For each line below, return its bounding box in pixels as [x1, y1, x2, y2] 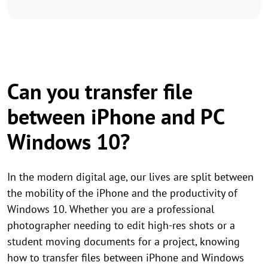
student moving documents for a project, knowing [7, 234, 240, 248]
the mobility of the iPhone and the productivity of [7, 186, 237, 200]
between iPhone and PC [7, 102, 224, 130]
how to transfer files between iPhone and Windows [7, 251, 244, 264]
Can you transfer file [7, 77, 193, 105]
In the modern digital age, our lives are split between [7, 170, 254, 184]
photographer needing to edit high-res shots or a [7, 218, 235, 232]
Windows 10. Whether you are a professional [7, 202, 214, 216]
